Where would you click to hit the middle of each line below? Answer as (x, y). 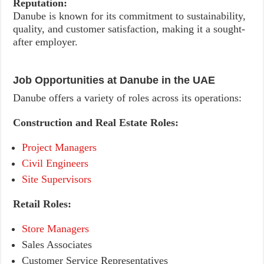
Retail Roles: (42, 204)
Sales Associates (57, 245)
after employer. (46, 42)
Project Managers (60, 147)
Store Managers (56, 229)
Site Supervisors (57, 179)
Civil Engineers (55, 163)
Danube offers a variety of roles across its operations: (128, 98)
